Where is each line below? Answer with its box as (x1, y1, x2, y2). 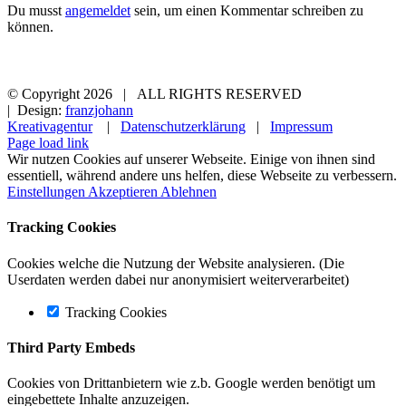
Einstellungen (7, 184, 88, 200)
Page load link (7, 135, 89, 151)
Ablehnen (160, 184, 217, 200)
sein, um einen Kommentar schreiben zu (130, 3, 363, 19)
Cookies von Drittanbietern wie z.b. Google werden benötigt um (7, 375, 375, 391)
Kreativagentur (7, 119, 92, 135)
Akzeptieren (88, 184, 160, 200)
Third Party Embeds (7, 339, 135, 355)
